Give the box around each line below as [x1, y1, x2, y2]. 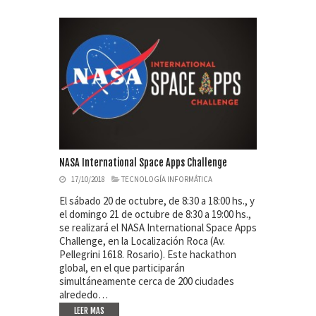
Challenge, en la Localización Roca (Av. [59, 233, 225, 248]
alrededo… [59, 287, 108, 301]
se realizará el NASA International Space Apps [59, 220, 257, 234]
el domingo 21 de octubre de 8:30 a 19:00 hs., [59, 207, 251, 221]
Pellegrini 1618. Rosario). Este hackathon [59, 247, 236, 261]
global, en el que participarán [59, 260, 185, 274]
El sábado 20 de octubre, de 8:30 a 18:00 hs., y [59, 193, 255, 207]
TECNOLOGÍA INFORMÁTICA [121, 174, 212, 184]
